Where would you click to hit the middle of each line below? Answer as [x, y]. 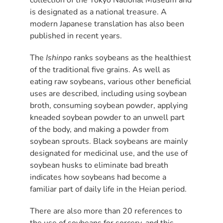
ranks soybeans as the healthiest [131, 57]
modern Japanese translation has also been [107, 24]
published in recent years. [76, 36]
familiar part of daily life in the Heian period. [108, 189]
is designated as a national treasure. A [98, 12]
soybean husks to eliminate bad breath [99, 165]
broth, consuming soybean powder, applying [109, 105]
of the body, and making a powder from [99, 129]
